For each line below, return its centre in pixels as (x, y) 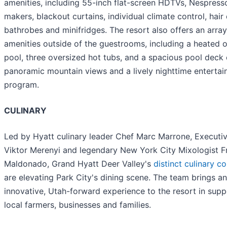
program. (22, 84)
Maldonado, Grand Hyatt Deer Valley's (79, 163)
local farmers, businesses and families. (78, 204)
